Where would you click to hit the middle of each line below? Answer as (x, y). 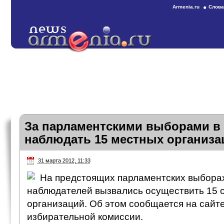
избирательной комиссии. (85, 216)
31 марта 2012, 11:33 (64, 160)
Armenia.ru (186, 7)
